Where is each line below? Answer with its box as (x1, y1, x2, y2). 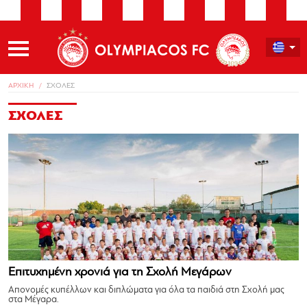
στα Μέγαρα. (8, 295, 59, 305)
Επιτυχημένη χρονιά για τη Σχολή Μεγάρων (8, 266, 232, 279)
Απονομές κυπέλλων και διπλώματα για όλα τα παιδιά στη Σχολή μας (8, 285, 284, 295)
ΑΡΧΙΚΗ (8, 82, 36, 90)
